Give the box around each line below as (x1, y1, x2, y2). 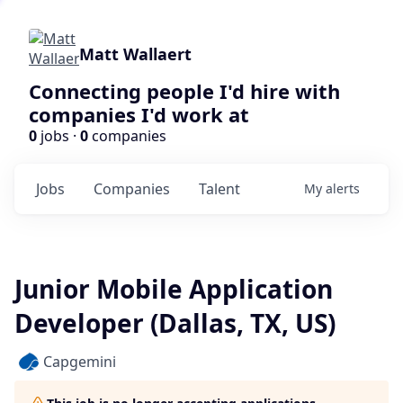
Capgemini (43, 352, 116, 372)
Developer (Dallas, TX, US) (14, 306, 336, 340)
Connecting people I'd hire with (29, 77, 340, 104)
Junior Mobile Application (14, 272, 333, 306)
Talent (199, 179, 240, 199)
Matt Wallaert (79, 43, 192, 65)
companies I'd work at (29, 101, 249, 128)
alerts (326, 180, 360, 197)
